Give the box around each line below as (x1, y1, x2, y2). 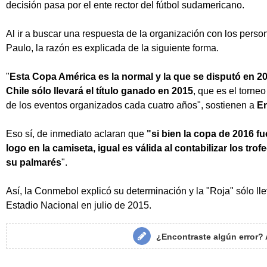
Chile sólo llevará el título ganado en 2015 (6, 85, 193, 96)
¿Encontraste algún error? (156, 231, 266, 241)
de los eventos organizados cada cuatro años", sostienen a (6, 100, 257, 110)
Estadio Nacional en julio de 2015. (6, 200, 151, 210)
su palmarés (6, 157, 61, 167)
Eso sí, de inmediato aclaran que (6, 128, 147, 139)
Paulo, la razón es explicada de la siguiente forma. (6, 42, 219, 53)
